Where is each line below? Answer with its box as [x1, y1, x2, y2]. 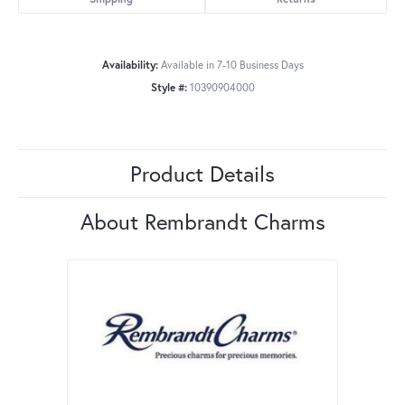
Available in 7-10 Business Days [160, 58, 304, 72]
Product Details [130, 159, 275, 189]
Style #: [150, 80, 187, 95]
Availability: [101, 58, 158, 72]
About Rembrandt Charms [80, 207, 325, 237]
